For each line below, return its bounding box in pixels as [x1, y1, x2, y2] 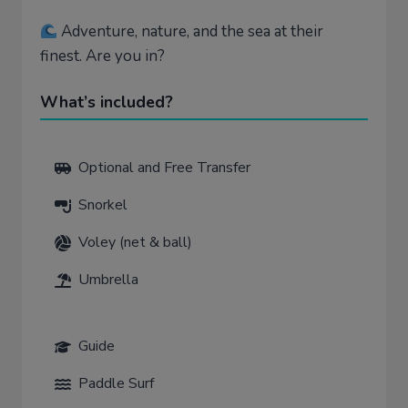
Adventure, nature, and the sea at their [57, 21, 324, 43]
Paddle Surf [78, 373, 154, 394]
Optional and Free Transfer [78, 158, 250, 178]
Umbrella [78, 270, 138, 291]
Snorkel [78, 195, 127, 216]
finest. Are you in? [40, 46, 165, 67]
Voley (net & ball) [78, 232, 192, 253]
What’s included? [40, 91, 173, 114]
